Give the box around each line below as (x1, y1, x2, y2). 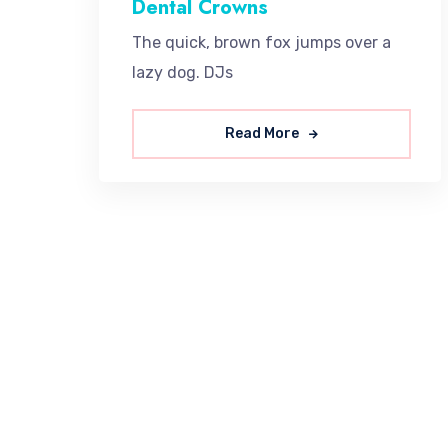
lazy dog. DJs (132, 63, 233, 83)
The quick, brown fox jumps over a (132, 33, 391, 53)
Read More (224, 125, 302, 143)
